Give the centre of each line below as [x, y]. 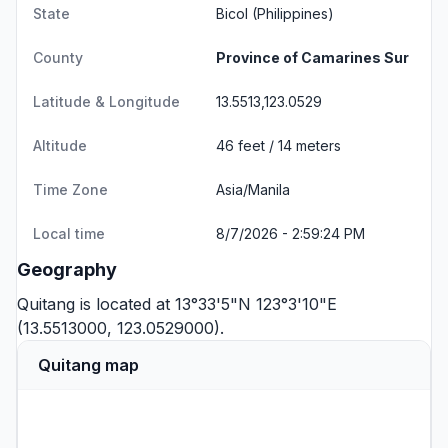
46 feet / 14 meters [278, 145]
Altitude [60, 145]
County [58, 57]
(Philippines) [291, 13]
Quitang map [88, 365]
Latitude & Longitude [106, 101]
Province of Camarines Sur [312, 57]
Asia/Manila [253, 189]
